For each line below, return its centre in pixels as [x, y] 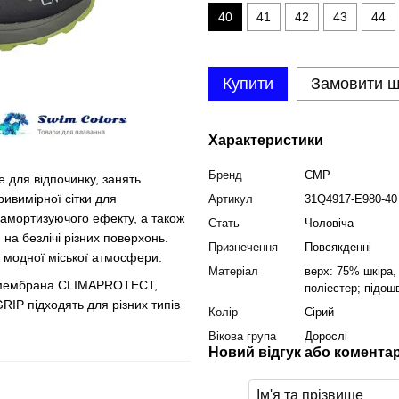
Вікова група [242, 336]
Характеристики [266, 140]
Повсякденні [338, 247]
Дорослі [326, 336]
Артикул [231, 199]
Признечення [243, 247]
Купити [248, 84]
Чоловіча [329, 223]
